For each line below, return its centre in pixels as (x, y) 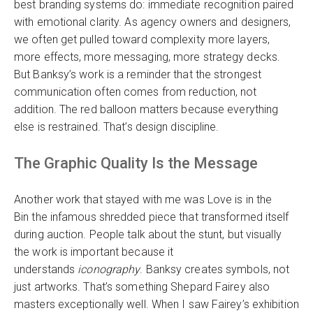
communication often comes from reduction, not (136, 92)
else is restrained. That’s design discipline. (117, 127)
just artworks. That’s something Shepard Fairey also (142, 287)
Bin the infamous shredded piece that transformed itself (152, 217)
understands (46, 269)
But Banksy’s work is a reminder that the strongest (138, 74)
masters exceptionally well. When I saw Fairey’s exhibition (156, 304)
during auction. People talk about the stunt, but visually (148, 234)
